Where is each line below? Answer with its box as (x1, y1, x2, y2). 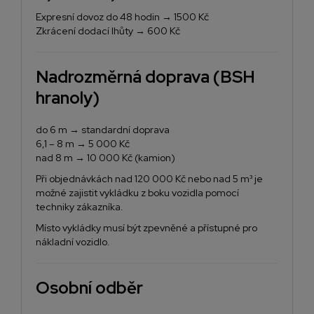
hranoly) (36, 87, 100, 109)
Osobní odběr (36, 277, 143, 299)
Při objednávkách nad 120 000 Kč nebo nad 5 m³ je (36, 172, 263, 186)
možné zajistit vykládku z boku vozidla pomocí (36, 186, 239, 200)
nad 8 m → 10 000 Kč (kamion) (36, 151, 175, 165)
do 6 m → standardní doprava (36, 123, 170, 137)
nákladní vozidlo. (36, 235, 110, 249)
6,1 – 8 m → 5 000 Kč (36, 137, 130, 151)
